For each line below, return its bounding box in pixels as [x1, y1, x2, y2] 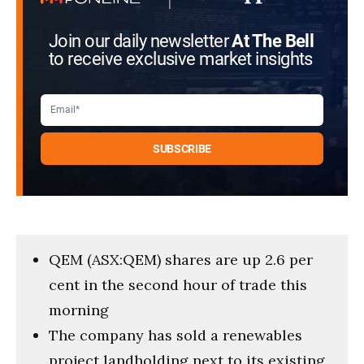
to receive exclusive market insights [49, 48, 313, 70]
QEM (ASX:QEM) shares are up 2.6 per [49, 249, 313, 269]
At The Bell [232, 30, 314, 52]
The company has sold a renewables [49, 325, 302, 344]
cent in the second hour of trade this [49, 275, 307, 294]
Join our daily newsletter [49, 30, 232, 52]
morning [49, 300, 109, 319]
